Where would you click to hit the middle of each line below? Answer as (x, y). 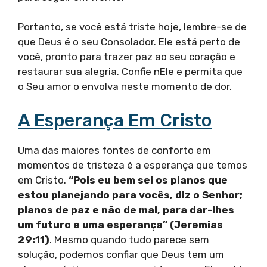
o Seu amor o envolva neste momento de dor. (125, 87)
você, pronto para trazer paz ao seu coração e (127, 57)
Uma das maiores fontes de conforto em (114, 150)
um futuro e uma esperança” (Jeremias (120, 224)
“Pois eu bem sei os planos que (148, 180)
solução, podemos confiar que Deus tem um (121, 254)
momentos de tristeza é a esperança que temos (133, 165)
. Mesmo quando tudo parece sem (129, 239)
